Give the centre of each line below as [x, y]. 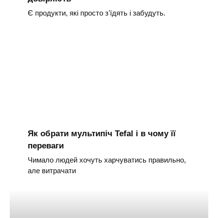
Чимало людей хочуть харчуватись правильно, [107, 160]
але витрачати [52, 171]
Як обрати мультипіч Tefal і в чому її [101, 133]
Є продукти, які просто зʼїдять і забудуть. [96, 13]
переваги [45, 145]
